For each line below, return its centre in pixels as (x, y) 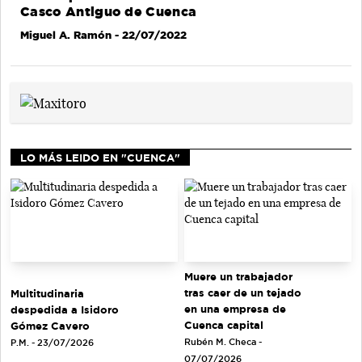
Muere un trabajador (238, 277)
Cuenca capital (224, 325)
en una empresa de (235, 309)
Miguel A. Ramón (66, 35)
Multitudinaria (47, 293)
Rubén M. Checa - (223, 342)
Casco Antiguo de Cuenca (109, 12)
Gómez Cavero (50, 325)
